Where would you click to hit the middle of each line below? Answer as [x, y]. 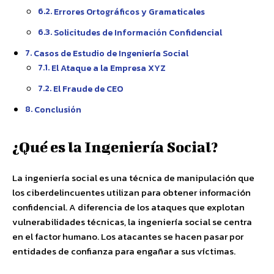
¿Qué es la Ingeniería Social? [115, 147]
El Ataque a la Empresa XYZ [108, 68]
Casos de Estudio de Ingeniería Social [111, 53]
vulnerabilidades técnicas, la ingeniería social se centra [132, 222]
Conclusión [57, 109]
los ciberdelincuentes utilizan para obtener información [131, 192]
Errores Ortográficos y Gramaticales [129, 12]
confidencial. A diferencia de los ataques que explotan [128, 207]
